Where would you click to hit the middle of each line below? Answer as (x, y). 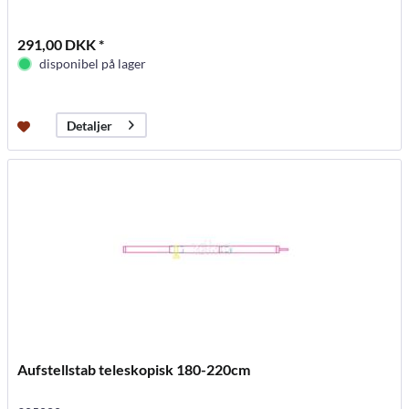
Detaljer (90, 125)
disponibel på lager (93, 64)
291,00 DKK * (61, 45)
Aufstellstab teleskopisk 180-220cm (134, 370)
